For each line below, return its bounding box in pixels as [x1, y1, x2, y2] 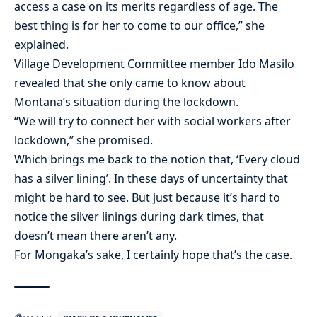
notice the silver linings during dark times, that [14, 208, 264, 224]
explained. [14, 36, 69, 52]
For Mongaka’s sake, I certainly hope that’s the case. [14, 246, 292, 263]
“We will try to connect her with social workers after [14, 113, 291, 129]
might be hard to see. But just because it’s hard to [14, 189, 280, 205]
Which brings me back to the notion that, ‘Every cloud [14, 151, 300, 167]
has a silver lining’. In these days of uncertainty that [14, 170, 288, 186]
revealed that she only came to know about [14, 74, 246, 91]
